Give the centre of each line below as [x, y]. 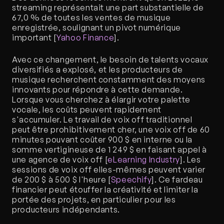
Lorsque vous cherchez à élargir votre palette [101, 99]
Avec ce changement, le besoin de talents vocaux [110, 59]
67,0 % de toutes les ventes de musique [91, 17]
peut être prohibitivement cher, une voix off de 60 [111, 129]
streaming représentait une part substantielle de [108, 7]
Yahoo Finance [85, 37]
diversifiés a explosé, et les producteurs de [97, 69]
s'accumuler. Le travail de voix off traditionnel [102, 119]
